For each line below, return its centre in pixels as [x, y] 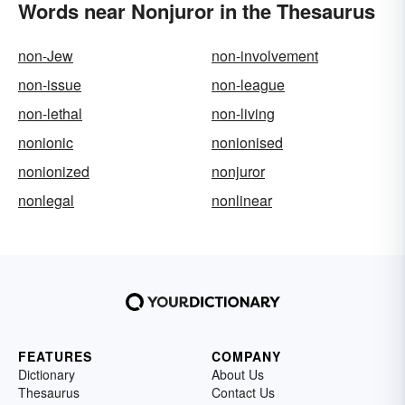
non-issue [50, 85]
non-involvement [265, 56]
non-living [243, 113]
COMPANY [246, 356]
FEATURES [55, 356]
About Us [238, 374]
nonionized [54, 171]
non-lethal [50, 113]
